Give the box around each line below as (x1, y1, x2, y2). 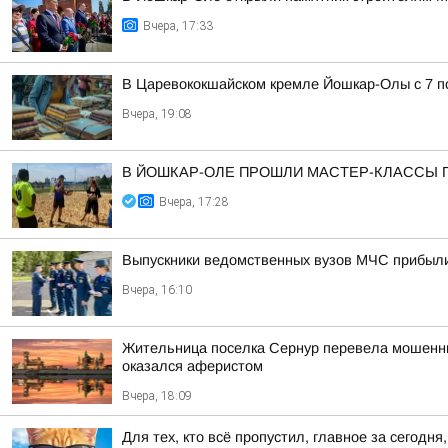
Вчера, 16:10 (122, 283, 192, 297)
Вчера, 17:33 (143, 19, 213, 33)
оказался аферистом (122, 358, 263, 374)
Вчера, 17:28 (159, 195, 229, 209)
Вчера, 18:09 (122, 389, 192, 403)
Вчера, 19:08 (122, 107, 192, 121)
